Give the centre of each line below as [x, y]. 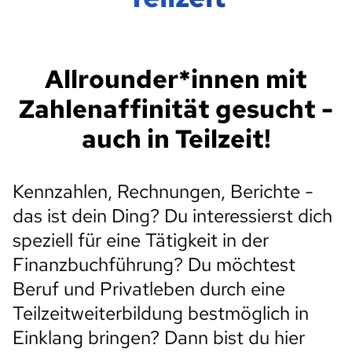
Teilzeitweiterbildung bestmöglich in [161, 313]
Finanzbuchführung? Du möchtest [154, 264]
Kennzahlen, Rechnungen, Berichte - [163, 191]
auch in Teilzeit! [176, 139]
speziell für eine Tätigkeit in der [141, 240]
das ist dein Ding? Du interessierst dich [172, 216]
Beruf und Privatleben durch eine [149, 289]
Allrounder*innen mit [176, 79]
